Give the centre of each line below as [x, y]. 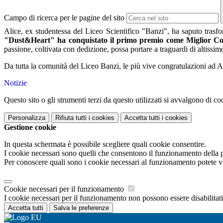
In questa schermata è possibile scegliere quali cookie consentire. [105, 144]
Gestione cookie [30, 127]
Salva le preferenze [81, 208]
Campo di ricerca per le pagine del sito [64, 18]
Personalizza [27, 118]
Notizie [15, 83]
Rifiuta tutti [71, 118]
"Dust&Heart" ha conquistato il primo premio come [95, 40]
